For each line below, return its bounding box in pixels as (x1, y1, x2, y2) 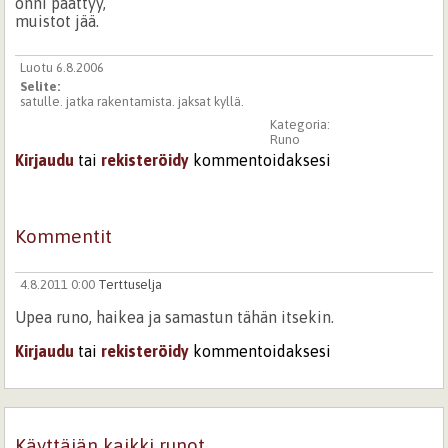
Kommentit (15, 225, 113, 248)
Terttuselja (97, 277, 162, 293)
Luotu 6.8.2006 (19, 59, 104, 75)
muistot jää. (15, 11, 100, 30)
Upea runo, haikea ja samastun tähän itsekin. (15, 308, 335, 327)
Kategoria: (269, 117, 333, 133)
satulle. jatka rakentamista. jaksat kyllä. (19, 93, 244, 109)
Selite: (19, 78, 63, 94)
